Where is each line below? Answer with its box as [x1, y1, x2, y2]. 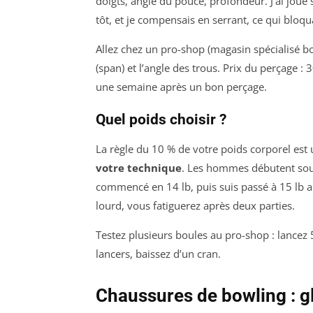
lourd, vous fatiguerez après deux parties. [96, 198, 295, 213]
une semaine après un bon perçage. [96, 80, 267, 94]
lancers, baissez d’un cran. [96, 247, 221, 261]
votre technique [96, 161, 182, 175]
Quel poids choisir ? [96, 111, 226, 129]
